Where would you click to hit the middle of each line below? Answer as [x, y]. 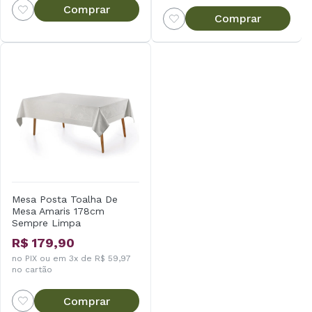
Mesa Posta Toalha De [65, 199]
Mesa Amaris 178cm [58, 211]
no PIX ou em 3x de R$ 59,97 [71, 258]
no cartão [32, 269]
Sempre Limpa [46, 223]
